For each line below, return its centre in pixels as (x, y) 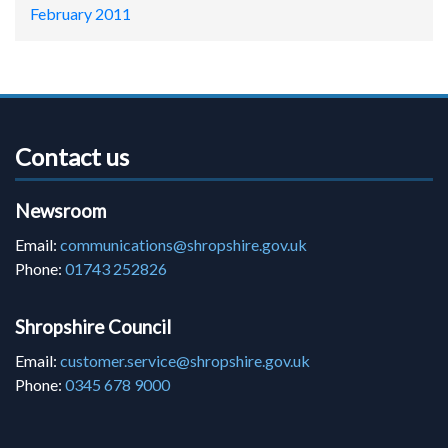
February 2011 (80, 14)
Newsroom (60, 211)
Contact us (72, 157)
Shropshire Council (93, 327)
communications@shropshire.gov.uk (183, 245)
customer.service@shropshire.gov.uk (185, 361)
